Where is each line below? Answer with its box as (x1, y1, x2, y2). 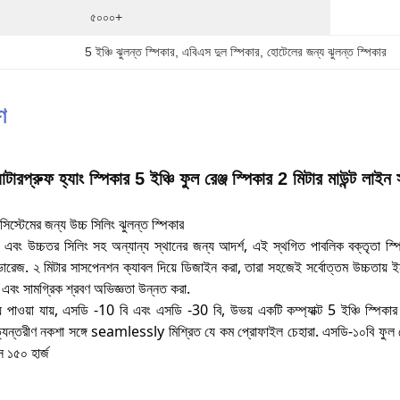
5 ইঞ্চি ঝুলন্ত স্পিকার (85, 45, 176, 59)
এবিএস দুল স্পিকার (182, 45, 261, 59)
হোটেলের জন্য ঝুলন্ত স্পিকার (267, 45, 387, 59)
